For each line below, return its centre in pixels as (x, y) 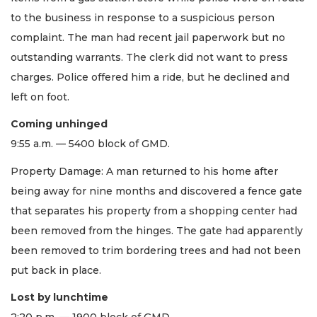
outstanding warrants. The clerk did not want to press (149, 57)
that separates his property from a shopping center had (154, 211)
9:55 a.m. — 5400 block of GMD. (92, 144)
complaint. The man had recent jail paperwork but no (148, 37)
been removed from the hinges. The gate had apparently (157, 230)
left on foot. (40, 97)
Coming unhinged (59, 124)
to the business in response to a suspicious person (143, 17)
